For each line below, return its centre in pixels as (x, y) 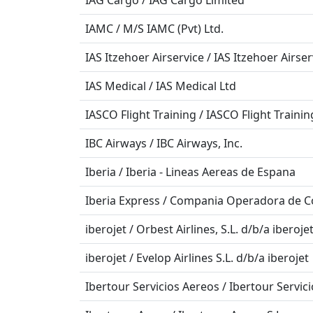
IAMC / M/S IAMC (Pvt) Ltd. (154, 29)
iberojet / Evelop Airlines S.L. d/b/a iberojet (197, 258)
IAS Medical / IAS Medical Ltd (161, 86)
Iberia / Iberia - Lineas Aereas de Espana (190, 172)
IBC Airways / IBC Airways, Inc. (164, 143)
